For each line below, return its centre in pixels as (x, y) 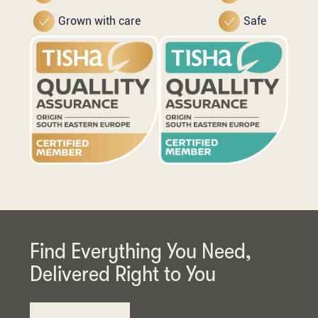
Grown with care (99, 21)
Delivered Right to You (123, 274)
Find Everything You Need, (140, 251)
